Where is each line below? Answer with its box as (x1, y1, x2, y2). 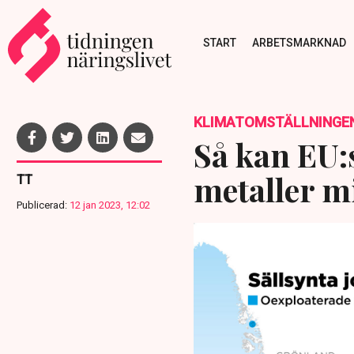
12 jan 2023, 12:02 (70, 199, 150, 211)
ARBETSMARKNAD (251, 36, 346, 49)
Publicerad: (17, 199, 67, 211)
